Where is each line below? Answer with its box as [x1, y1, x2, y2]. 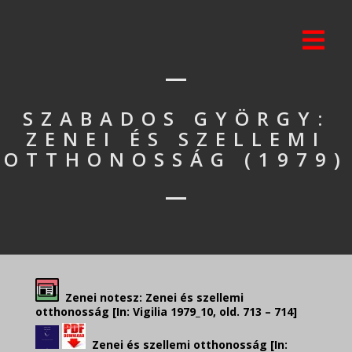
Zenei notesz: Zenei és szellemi [59, 290, 244, 305]
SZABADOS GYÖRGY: [22, 105, 330, 131]
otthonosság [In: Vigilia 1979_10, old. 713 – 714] [35, 304, 297, 319]
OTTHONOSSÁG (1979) [4, 146, 348, 172]
